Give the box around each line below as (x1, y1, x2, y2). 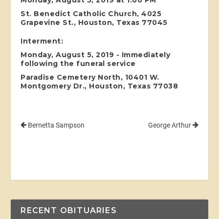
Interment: (21, 36, 64, 45)
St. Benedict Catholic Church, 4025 (21, 9, 162, 18)
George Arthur (148, 121, 193, 129)
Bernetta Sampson (26, 121, 85, 129)
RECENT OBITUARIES (21, 205, 117, 215)
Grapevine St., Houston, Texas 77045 (21, 18, 168, 27)
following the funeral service (21, 59, 136, 68)
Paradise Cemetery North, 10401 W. (21, 72, 159, 82)
